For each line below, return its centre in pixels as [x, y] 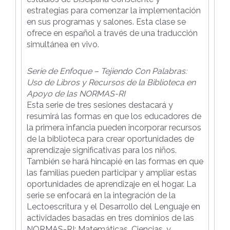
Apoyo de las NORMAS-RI [76, 93]
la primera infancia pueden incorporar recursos [114, 127]
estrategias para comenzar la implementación [114, 10]
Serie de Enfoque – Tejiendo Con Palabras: [107, 71]
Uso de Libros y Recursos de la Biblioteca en [111, 82]
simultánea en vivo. [63, 44]
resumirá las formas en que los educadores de [114, 116]
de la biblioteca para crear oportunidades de [110, 139]
